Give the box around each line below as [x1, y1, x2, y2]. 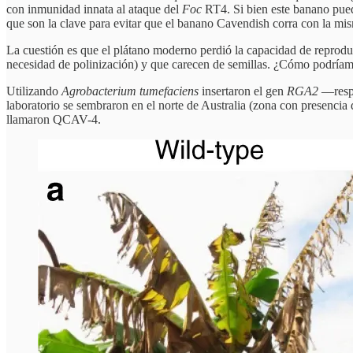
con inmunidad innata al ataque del [6, 2, 182, 16]
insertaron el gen [199, 84, 287, 98]
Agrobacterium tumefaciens [61, 84, 199, 98]
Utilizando [6, 84, 61, 98]
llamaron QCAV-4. [6, 112, 101, 126]
